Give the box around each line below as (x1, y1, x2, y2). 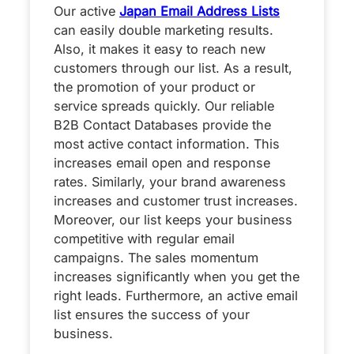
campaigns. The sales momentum (54, 250, 258, 266)
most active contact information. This (54, 136, 280, 153)
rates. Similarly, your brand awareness (54, 174, 286, 190)
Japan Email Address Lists (119, 3, 280, 20)
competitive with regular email (54, 231, 235, 247)
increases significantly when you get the (54, 269, 299, 285)
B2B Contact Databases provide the (54, 117, 271, 134)
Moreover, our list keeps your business (54, 212, 292, 228)
